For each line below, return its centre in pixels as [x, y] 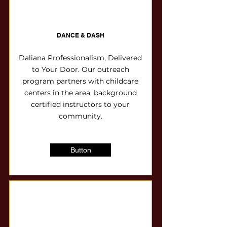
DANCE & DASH [81, 35]
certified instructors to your [80, 104]
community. [80, 116]
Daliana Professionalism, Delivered [80, 58]
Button [81, 150]
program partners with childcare [80, 81]
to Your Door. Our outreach [80, 69]
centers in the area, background [80, 93]
